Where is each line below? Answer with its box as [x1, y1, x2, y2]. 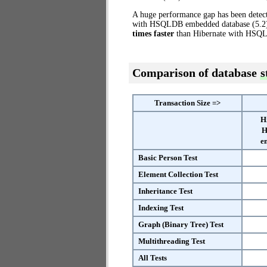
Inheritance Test [138, 187, 193, 195]
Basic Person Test [138, 153, 197, 162]
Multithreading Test [138, 237, 205, 246]
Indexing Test [138, 203, 184, 212]
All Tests [138, 253, 167, 262]
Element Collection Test [138, 170, 218, 179]
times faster [132, 29, 174, 38]
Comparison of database [132, 66, 260, 79]
